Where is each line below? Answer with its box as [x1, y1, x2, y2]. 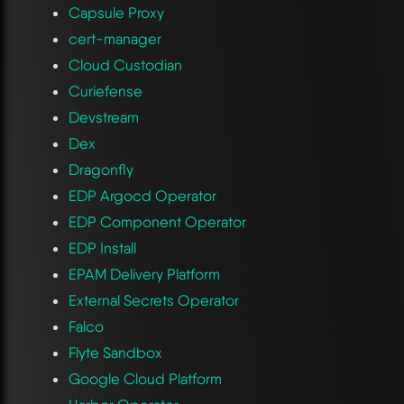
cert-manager [68, 29, 161, 48]
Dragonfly [68, 160, 133, 179]
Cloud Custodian [68, 55, 182, 74]
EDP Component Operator [68, 212, 246, 231]
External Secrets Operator [68, 290, 239, 309]
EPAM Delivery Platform [68, 264, 220, 283]
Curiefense [68, 81, 142, 100]
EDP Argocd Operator [68, 186, 216, 205]
